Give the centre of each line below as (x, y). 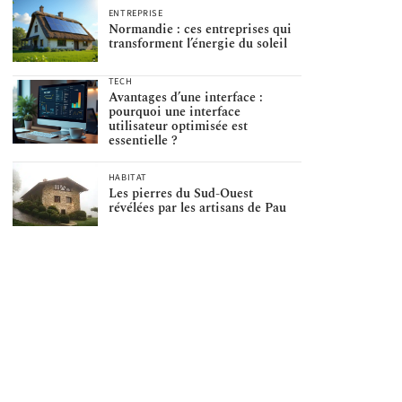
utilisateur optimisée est (178, 126)
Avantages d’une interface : (185, 97)
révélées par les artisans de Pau (197, 208)
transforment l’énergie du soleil (197, 44)
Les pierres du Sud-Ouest (180, 194)
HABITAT (127, 178)
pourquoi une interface (174, 111)
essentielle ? (143, 140)
